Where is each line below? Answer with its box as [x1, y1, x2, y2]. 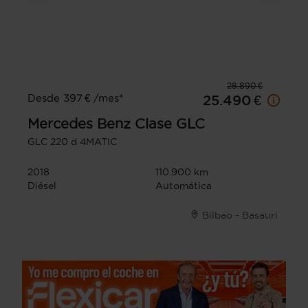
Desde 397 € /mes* [27, 92, 123, 104]
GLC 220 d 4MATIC [27, 136, 117, 148]
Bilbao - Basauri [202, 210, 278, 221]
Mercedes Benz [27, 116, 131, 132]
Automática [155, 180, 212, 192]
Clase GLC [135, 116, 205, 132]
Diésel [27, 180, 56, 192]
